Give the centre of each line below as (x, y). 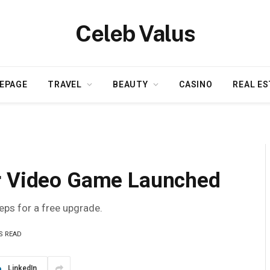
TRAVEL (65, 84)
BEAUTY (130, 84)
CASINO (196, 84)
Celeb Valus (135, 33)
